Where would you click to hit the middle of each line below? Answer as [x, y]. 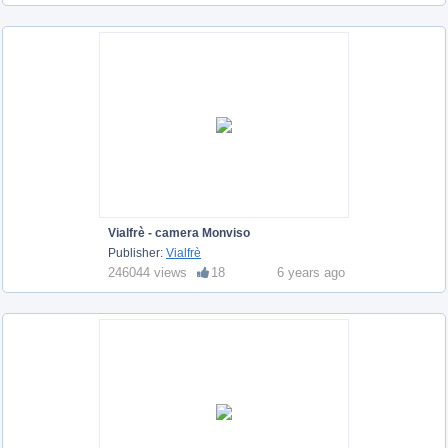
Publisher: [137, 252]
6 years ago [311, 272]
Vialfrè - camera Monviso [179, 232]
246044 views [147, 272]
